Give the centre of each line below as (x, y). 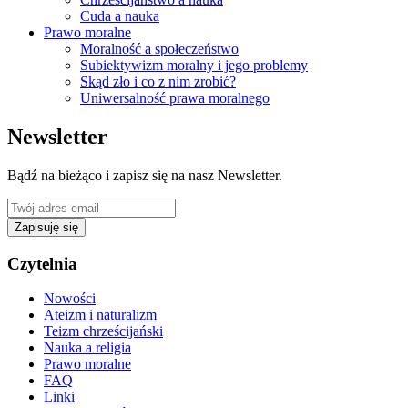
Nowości (70, 299)
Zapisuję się (46, 227)
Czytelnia (42, 263)
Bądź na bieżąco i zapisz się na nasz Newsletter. (145, 175)
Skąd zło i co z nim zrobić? (158, 82)
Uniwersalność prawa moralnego (175, 98)
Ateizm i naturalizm (100, 315)
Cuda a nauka (120, 16)
